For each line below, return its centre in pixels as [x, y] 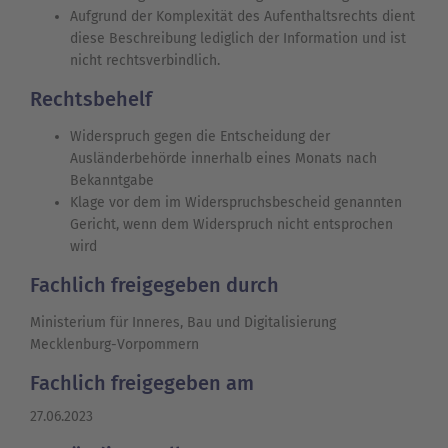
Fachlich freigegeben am [142, 383]
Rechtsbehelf [91, 99]
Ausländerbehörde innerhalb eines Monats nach [223, 159]
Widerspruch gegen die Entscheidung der [200, 137]
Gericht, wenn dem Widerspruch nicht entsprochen [231, 225]
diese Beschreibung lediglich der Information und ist [238, 39]
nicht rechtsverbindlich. [145, 61]
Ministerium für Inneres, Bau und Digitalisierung [183, 323]
